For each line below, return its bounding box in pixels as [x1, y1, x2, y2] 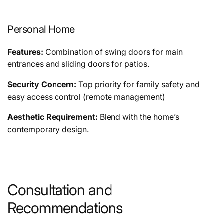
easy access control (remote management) [7, 91, 165, 102]
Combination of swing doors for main [45, 46, 183, 56]
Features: [7, 46, 45, 56]
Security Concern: [7, 79, 76, 89]
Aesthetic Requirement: [7, 111, 98, 122]
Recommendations [7, 198, 123, 217]
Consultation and [7, 180, 112, 199]
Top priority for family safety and [76, 79, 200, 89]
